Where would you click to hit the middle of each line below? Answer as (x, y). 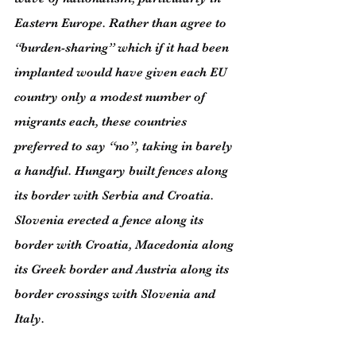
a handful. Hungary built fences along (123, 171)
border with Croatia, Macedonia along (126, 245)
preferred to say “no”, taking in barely (125, 146)
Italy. (29, 319)
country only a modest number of (111, 97)
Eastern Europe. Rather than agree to (122, 23)
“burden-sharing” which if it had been (123, 48)
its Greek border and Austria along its (123, 269)
